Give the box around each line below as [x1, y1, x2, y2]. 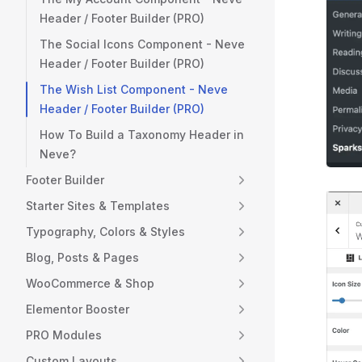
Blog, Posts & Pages [26, 250, 139, 264]
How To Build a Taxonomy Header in [40, 128, 244, 141]
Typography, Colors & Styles [26, 225, 185, 238]
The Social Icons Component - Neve [40, 37, 245, 51]
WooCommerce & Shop [26, 276, 154, 290]
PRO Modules [26, 328, 102, 342]
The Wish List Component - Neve [40, 82, 228, 96]
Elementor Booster [26, 302, 129, 316]
